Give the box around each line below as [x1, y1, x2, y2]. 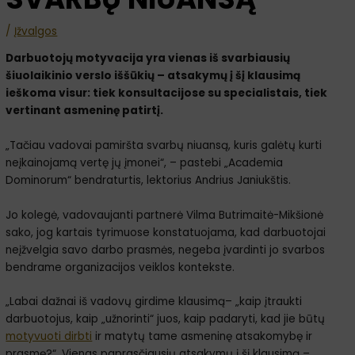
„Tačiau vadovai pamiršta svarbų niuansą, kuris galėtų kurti [6, 137, 323, 153]
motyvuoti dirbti [6, 329, 93, 345]
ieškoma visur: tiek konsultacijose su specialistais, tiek [6, 85, 328, 101]
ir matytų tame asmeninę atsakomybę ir [92, 329, 313, 345]
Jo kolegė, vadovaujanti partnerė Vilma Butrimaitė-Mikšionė [6, 207, 324, 223]
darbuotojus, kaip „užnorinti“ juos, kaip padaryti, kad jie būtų [6, 311, 326, 327]
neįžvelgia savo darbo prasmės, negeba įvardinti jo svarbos [6, 242, 326, 258]
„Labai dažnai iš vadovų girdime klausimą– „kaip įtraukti [6, 294, 303, 310]
